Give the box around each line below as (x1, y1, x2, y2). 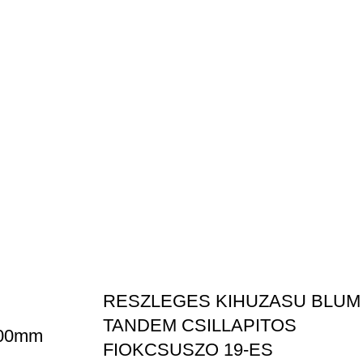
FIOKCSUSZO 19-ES (103, 339, 273, 360)
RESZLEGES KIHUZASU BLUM (103, 290, 361, 311)
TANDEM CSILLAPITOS (103, 314, 297, 335)
